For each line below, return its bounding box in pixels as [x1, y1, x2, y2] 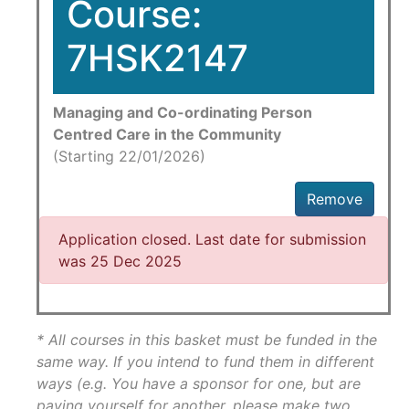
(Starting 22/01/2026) [53, 147, 205, 165]
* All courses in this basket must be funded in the [37, 330, 377, 349]
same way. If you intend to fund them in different [37, 352, 374, 371]
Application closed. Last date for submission [58, 230, 366, 248]
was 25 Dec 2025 [58, 252, 182, 270]
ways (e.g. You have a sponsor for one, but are [37, 374, 361, 393]
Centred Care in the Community [53, 125, 281, 143]
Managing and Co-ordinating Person [53, 103, 312, 121]
